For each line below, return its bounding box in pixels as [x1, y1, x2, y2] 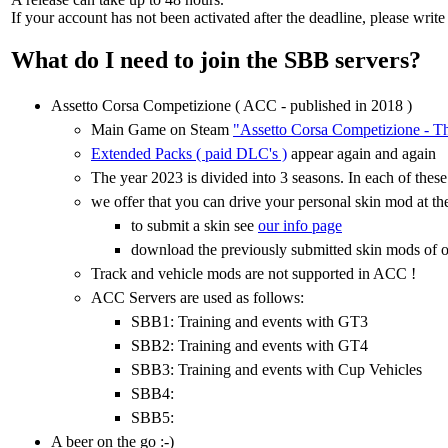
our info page [258, 216, 342, 234]
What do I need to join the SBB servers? [11, 46, 421, 73]
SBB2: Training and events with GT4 [131, 336, 368, 354]
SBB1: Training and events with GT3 [131, 312, 368, 330]
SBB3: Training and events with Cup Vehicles [131, 360, 422, 378]
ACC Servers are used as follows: [91, 288, 304, 306]
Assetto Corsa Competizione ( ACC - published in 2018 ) [51, 96, 412, 114]
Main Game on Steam [91, 120, 233, 138]
